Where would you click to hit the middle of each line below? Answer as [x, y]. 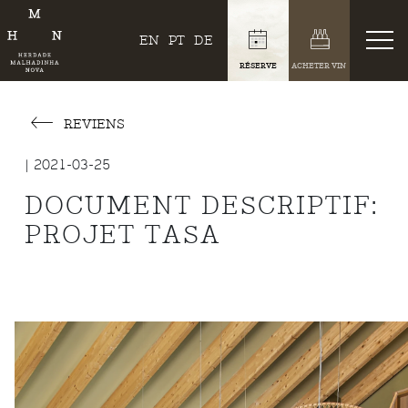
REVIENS [93, 124]
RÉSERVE [258, 65]
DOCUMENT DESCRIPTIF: [202, 206]
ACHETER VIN [319, 65]
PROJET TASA [123, 235]
